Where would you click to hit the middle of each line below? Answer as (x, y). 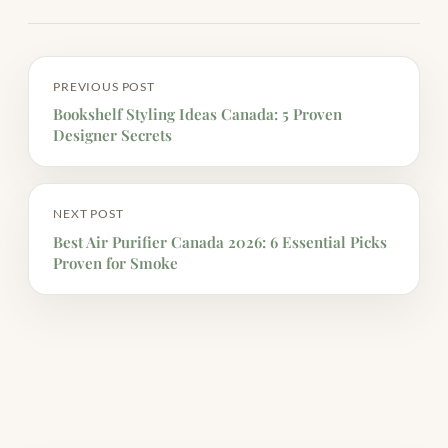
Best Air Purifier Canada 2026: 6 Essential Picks (220, 241)
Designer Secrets (112, 135)
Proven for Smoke (115, 262)
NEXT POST (88, 214)
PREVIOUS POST (104, 87)
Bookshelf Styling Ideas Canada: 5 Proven (197, 114)
